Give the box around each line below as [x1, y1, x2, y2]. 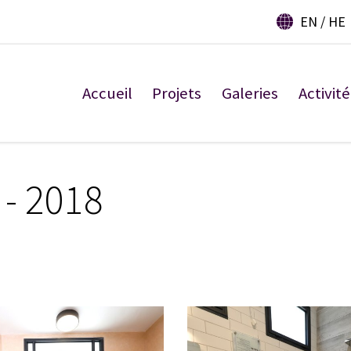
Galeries [222, 82, 278, 103]
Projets [152, 82, 202, 103]
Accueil [81, 82, 132, 103]
